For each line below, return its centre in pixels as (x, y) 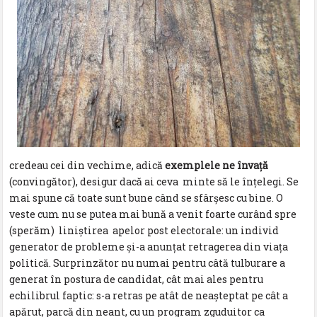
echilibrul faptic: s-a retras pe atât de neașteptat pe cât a (149, 295)
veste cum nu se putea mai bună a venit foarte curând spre (153, 214)
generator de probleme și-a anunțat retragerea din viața (149, 246)
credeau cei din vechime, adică (87, 165)
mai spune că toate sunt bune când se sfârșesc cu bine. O (146, 197)
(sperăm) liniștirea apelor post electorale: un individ (144, 230)
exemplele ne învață (217, 165)
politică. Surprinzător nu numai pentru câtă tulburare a (148, 263)
